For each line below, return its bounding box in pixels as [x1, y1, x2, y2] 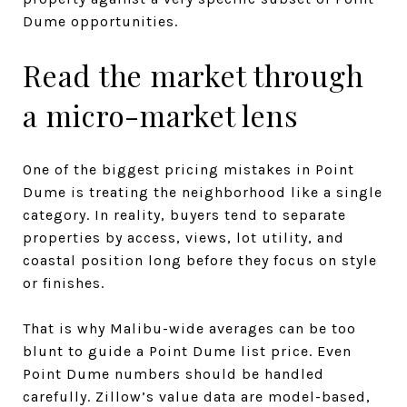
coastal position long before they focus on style [23, 251, 377, 269]
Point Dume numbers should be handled [23, 364, 324, 382]
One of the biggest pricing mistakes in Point [23, 160, 354, 178]
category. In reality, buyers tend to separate [23, 205, 346, 223]
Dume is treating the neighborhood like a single [23, 183, 382, 201]
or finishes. [23, 273, 104, 292]
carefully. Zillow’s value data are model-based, [23, 387, 371, 405]
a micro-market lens [23, 94, 299, 134]
